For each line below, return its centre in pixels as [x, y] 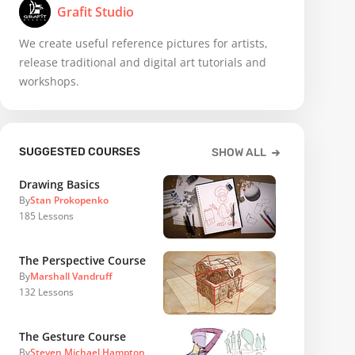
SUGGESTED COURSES [80, 152]
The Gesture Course [73, 336]
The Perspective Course [82, 260]
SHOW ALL [239, 153]
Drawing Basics [59, 184]
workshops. [49, 81]
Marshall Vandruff [71, 276]
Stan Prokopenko [69, 200]
